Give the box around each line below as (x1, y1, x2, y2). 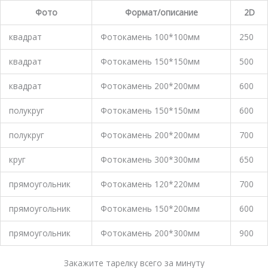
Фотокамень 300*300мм (100, 153, 200, 165)
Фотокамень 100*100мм (100, 31, 200, 42)
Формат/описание (124, 6, 198, 18)
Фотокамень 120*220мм (100, 178, 200, 190)
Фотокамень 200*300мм (100, 227, 200, 239)
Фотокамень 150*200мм (100, 202, 200, 214)
